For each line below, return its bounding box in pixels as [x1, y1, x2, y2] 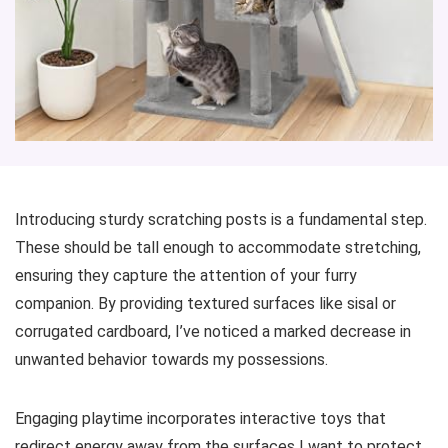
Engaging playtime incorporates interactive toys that [15, 408, 386, 428]
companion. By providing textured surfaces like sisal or [15, 293, 396, 313]
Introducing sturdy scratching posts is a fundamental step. [15, 209, 427, 229]
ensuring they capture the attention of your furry [15, 265, 357, 285]
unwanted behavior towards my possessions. [15, 349, 328, 369]
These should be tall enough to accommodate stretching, [15, 237, 421, 257]
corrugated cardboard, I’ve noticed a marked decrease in [15, 321, 411, 341]
